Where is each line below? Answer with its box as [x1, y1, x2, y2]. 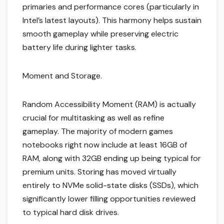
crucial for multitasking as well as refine [22, 112, 164, 123]
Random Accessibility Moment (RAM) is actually [22, 99, 196, 110]
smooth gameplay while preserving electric [22, 28, 178, 39]
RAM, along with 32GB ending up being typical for [22, 153, 201, 164]
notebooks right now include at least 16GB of [22, 139, 187, 150]
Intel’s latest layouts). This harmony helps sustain [22, 15, 201, 26]
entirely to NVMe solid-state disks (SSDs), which [22, 180, 198, 191]
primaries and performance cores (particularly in [22, 1, 199, 12]
